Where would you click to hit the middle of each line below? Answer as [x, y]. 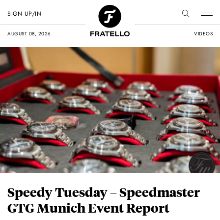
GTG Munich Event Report [88, 208]
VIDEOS [203, 34]
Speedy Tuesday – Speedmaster [104, 192]
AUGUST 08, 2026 [29, 34]
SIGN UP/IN [24, 14]
